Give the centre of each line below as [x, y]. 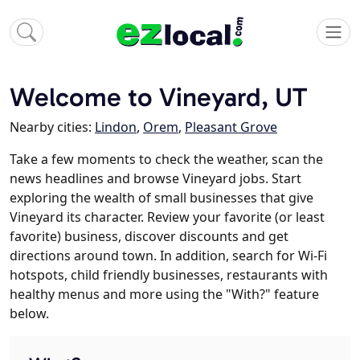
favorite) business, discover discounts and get [149, 237]
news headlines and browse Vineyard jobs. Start [155, 179]
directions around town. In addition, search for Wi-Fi [168, 256]
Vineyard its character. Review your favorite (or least [167, 217]
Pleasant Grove [231, 127]
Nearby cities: [52, 127]
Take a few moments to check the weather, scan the [166, 160]
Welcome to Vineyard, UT [158, 97]
